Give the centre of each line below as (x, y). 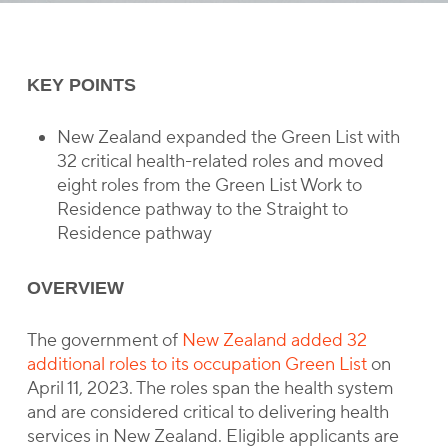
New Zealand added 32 (274, 340)
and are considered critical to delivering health (207, 412)
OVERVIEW (75, 288)
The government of (104, 340)
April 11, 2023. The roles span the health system (210, 388)
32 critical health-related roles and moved (220, 161)
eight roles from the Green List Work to (209, 185)
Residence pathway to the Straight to (202, 209)
